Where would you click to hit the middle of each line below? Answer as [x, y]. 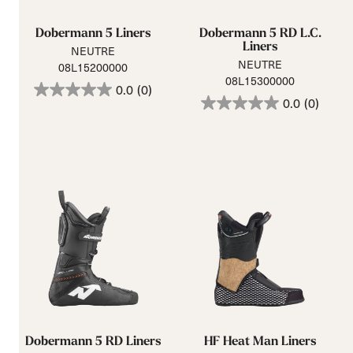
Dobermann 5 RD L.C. [260, 33]
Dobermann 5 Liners [93, 33]
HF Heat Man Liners [260, 341]
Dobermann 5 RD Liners [93, 341]
